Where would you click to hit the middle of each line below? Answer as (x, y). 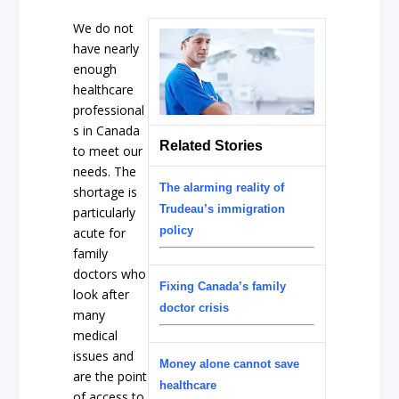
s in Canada (107, 130)
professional (109, 110)
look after (102, 294)
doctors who (110, 273)
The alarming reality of (221, 187)
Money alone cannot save (229, 363)
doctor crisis (194, 307)
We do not (104, 28)
